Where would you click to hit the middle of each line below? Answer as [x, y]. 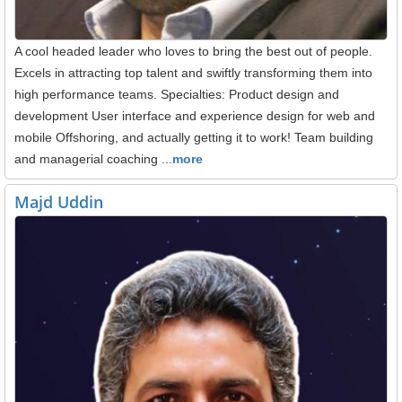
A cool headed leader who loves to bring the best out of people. [193, 51]
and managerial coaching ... [93, 158]
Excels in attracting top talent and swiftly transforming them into [193, 72]
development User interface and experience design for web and [195, 115]
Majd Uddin [59, 201]
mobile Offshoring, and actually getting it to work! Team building [194, 137]
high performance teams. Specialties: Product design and [177, 94]
